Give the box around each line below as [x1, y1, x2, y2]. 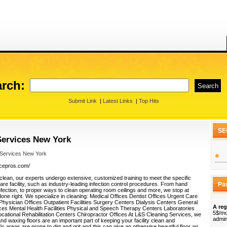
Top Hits [138, 98, 159, 104]
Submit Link [68, 98, 97, 104]
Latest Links [102, 98, 133, 104]
